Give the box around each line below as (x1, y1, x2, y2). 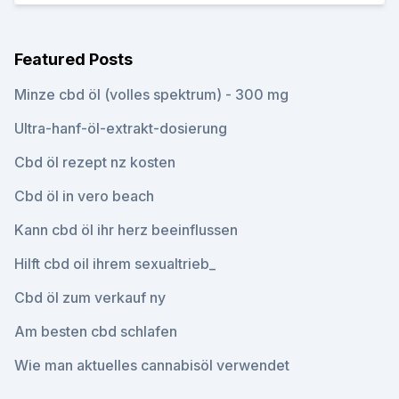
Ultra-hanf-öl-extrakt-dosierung (14, 119, 227, 137)
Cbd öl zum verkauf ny (14, 289, 166, 306)
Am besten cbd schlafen (14, 322, 177, 340)
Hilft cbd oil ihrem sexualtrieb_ (14, 255, 216, 273)
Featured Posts (14, 50, 133, 69)
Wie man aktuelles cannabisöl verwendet (14, 356, 289, 374)
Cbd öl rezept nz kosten (14, 153, 175, 171)
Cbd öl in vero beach (14, 187, 154, 205)
